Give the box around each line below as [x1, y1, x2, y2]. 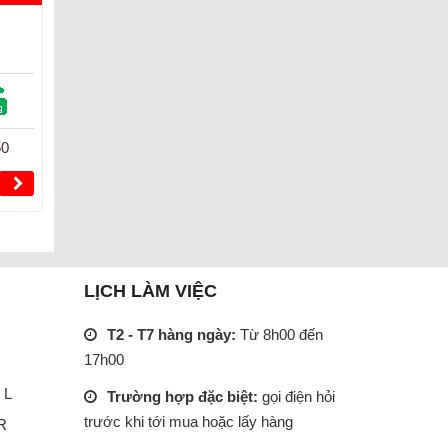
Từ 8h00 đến [239, 325, 323, 343]
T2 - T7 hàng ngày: [106, 325, 240, 343]
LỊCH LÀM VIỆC [83, 280, 217, 301]
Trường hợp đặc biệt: [106, 387, 262, 405]
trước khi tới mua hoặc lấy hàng [83, 412, 293, 430]
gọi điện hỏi [261, 387, 335, 405]
